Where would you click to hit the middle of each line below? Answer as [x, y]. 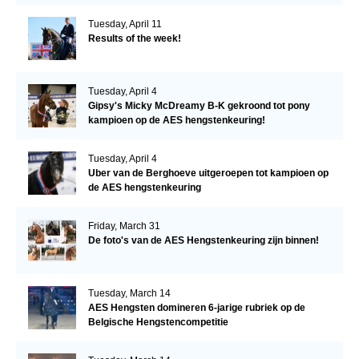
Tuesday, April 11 [125, 24]
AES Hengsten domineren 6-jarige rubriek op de [196, 307]
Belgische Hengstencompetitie [158, 322]
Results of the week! [134, 38]
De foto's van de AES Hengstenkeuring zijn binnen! [203, 240]
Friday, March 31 [124, 226]
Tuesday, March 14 [129, 293]
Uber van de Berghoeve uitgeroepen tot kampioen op [208, 173]
